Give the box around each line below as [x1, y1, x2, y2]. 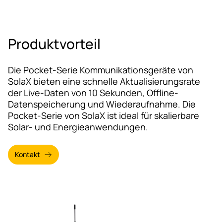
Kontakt [15, 150, 40, 159]
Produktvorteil [8, 34, 101, 53]
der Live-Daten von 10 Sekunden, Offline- [8, 87, 178, 99]
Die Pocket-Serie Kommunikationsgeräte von [8, 64, 193, 76]
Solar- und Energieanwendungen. [8, 121, 150, 133]
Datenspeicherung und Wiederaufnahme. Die [8, 98, 196, 110]
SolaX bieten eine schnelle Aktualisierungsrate [8, 75, 200, 87]
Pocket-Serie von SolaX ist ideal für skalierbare [8, 110, 199, 121]
